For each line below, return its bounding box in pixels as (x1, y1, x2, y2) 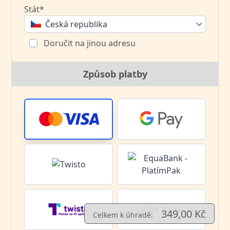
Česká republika (45, 18, 108, 30)
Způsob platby (83, 67, 147, 80)
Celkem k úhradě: (92, 210, 153, 220)
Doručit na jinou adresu (42, 37, 136, 49)
